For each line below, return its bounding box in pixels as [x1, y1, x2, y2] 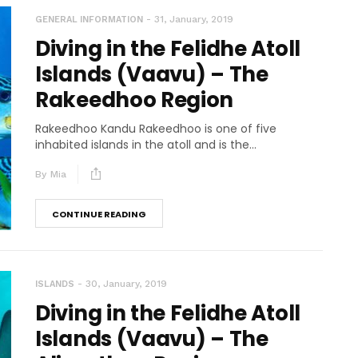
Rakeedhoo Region [35, 85, 234, 114]
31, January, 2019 [154, 13, 233, 25]
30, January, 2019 [86, 277, 167, 289]
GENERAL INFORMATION [35, 14, 143, 25]
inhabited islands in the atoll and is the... [35, 136, 257, 153]
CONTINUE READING [52, 207, 146, 221]
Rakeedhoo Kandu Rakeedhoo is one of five [35, 120, 276, 137]
